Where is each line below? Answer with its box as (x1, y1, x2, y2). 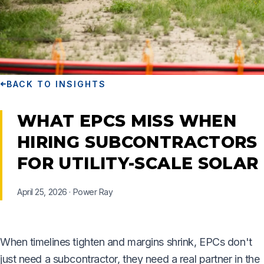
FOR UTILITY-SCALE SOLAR (17, 153, 259, 173)
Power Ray (72, 186, 113, 197)
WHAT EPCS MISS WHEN (17, 110, 237, 131)
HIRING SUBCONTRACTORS (17, 131, 258, 152)
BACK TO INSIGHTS (6, 78, 106, 89)
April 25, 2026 (17, 186, 67, 197)
